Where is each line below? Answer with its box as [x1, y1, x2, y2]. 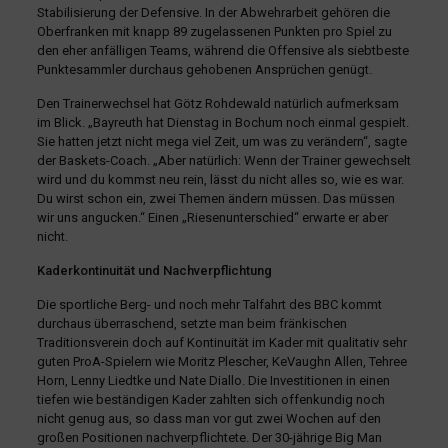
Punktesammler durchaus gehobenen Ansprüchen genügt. [36, 61, 372, 77]
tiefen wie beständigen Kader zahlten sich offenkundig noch [36, 391, 385, 407]
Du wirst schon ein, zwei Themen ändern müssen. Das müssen [36, 190, 395, 206]
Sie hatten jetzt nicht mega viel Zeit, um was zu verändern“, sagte [36, 133, 407, 149]
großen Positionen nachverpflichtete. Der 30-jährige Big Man [36, 429, 382, 445]
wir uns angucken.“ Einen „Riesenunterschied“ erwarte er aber [36, 209, 388, 225]
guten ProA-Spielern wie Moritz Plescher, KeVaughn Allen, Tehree [36, 353, 407, 369]
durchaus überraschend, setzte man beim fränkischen [36, 315, 347, 331]
